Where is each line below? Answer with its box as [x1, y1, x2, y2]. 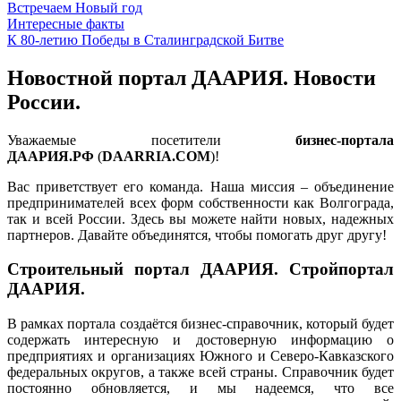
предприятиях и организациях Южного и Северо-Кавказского [7, 348, 394, 364]
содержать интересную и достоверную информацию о [7, 332, 394, 348]
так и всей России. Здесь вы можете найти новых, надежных [7, 210, 394, 226]
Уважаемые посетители [7, 132, 295, 148]
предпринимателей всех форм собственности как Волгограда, [7, 194, 394, 210]
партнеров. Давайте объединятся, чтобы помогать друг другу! [7, 226, 387, 243]
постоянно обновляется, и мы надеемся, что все [7, 380, 394, 397]
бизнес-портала [295, 132, 394, 148]
